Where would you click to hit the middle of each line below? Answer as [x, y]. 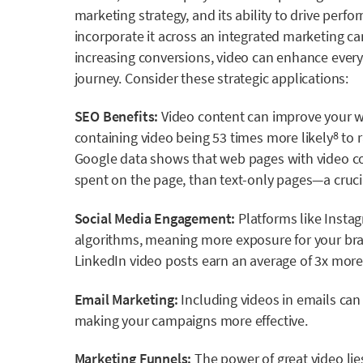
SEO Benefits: [116, 117]
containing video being [143, 138]
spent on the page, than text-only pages [193, 180]
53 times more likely [273, 138]
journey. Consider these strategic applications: [211, 78]
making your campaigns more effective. [191, 320]
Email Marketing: [126, 299]
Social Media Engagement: [155, 218]
